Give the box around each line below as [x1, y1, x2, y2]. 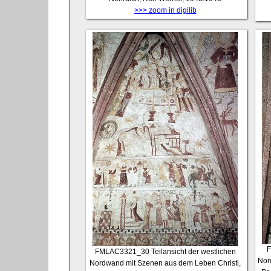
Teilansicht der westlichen [151, 247, 236, 256]
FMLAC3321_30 [94, 247, 149, 256]
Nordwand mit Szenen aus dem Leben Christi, [90, 258, 241, 267]
